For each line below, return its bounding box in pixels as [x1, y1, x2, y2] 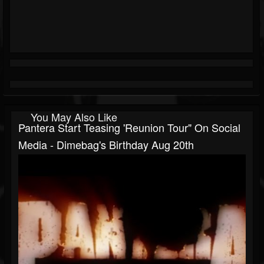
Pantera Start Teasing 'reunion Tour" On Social [18, 120, 240, 136]
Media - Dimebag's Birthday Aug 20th [18, 137, 194, 153]
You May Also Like [31, 109, 117, 125]
